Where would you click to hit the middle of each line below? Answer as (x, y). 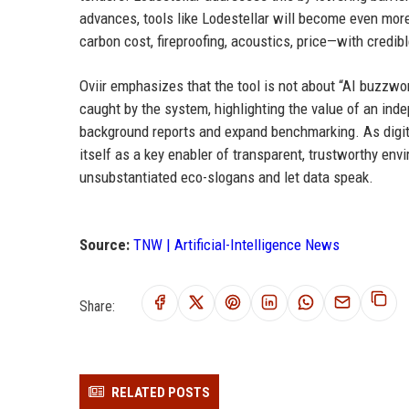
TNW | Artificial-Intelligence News (236, 245)
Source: (105, 245)
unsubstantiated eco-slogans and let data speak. (226, 177)
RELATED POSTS (161, 393)
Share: (97, 306)
